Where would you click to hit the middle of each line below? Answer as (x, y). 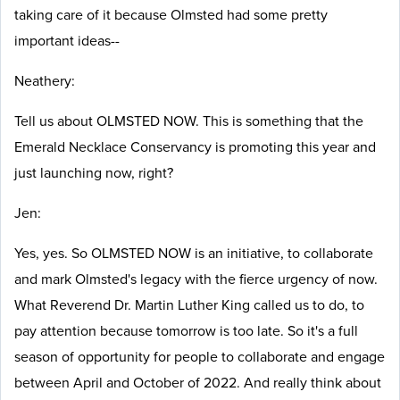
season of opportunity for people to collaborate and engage (200, 357)
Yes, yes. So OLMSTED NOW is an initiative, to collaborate (194, 253)
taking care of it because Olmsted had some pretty (171, 15)
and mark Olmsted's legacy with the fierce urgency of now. (196, 279)
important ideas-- (69, 41)
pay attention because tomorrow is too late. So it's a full (186, 331)
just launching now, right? (96, 173)
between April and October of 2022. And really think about (198, 383)
